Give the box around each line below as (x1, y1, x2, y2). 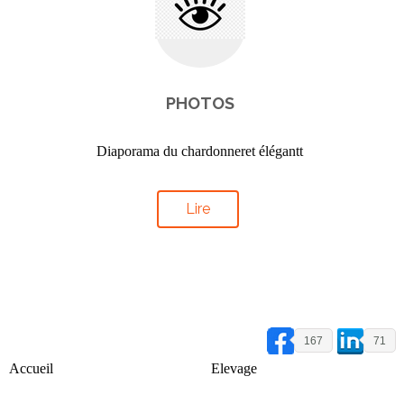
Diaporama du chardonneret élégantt (96, 143, 303, 160)
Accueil (9, 361, 53, 377)
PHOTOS (165, 94, 234, 114)
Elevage (211, 361, 257, 377)
